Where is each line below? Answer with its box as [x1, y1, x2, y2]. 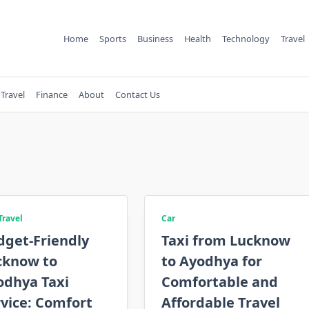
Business [137, 32, 173, 45]
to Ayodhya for [161, 252, 263, 270]
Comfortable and [161, 272, 279, 291]
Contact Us [115, 88, 160, 101]
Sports [99, 32, 126, 45]
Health [183, 32, 211, 45]
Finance [36, 88, 68, 101]
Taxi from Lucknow [161, 231, 291, 250]
